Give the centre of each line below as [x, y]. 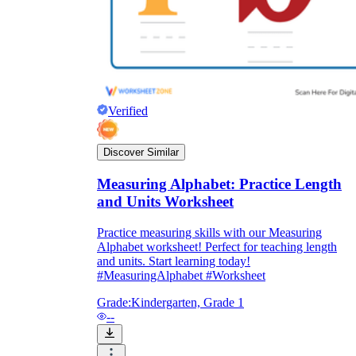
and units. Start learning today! [174, 261]
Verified [128, 111]
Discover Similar [141, 153]
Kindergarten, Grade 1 [188, 302]
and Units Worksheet [165, 202]
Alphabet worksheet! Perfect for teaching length [217, 246]
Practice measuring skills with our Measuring [209, 232]
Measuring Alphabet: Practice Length [219, 184]
